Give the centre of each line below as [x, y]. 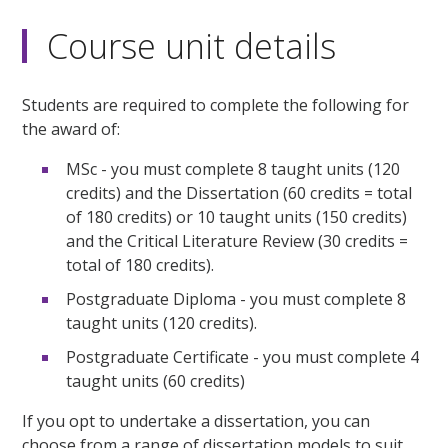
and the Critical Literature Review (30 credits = [237, 241]
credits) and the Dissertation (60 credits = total [239, 193]
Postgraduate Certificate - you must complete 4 [243, 357]
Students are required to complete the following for [216, 105]
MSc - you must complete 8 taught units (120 [233, 169]
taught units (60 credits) [156, 381]
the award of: [71, 129]
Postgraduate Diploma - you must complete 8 [236, 299]
